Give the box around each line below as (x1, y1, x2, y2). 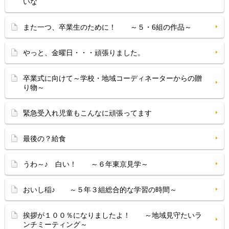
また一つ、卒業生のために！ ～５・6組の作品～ (23, 23, 192, 31)
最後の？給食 (23, 134, 66, 143)
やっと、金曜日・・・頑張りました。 (23, 49, 145, 57)
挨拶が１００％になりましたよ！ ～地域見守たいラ (23, 211, 202, 219)
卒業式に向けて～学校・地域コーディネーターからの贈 (23, 74, 202, 82)
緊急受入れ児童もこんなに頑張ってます (23, 109, 152, 117)
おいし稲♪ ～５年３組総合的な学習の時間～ (23, 186, 177, 194)
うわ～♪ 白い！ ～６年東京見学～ (23, 160, 148, 168)
